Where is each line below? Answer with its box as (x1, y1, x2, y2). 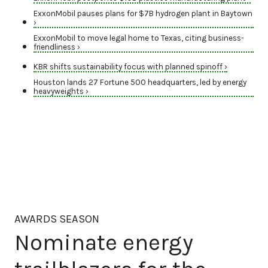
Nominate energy (14, 229, 193, 256)
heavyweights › (33, 87, 89, 96)
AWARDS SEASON (14, 212, 99, 226)
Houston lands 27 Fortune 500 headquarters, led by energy (33, 78, 246, 87)
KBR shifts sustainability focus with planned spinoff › (33, 62, 227, 72)
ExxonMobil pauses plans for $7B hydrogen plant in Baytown (33, 9, 252, 19)
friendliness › (33, 42, 80, 52)
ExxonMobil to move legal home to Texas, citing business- (33, 33, 244, 43)
